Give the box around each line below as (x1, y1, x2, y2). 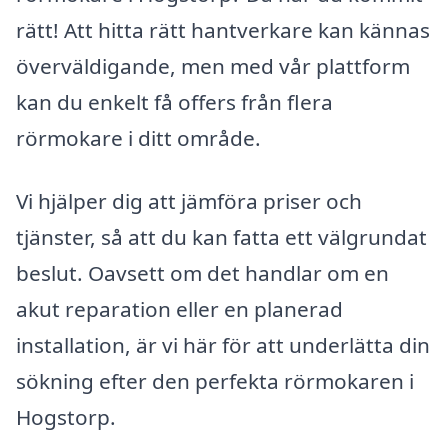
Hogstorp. (16, 403, 116, 432)
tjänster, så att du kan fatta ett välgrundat (16, 223, 427, 252)
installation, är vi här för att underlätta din (16, 331, 430, 360)
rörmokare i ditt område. (16, 123, 261, 152)
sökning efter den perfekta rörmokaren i (16, 367, 414, 396)
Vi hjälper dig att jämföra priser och (16, 187, 362, 216)
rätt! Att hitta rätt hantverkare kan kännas (16, 15, 430, 44)
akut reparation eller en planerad (16, 295, 343, 324)
